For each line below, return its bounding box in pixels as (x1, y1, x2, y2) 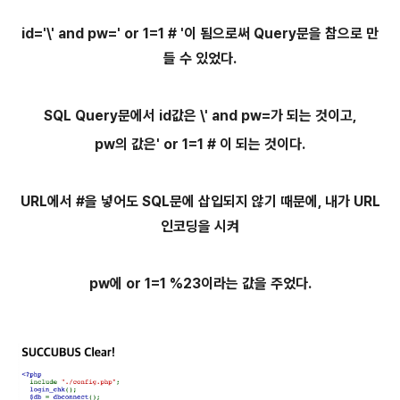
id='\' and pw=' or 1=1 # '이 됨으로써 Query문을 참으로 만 (21, 25, 379, 42)
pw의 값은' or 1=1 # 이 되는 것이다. (95, 136, 305, 153)
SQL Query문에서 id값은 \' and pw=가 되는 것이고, (43, 107, 357, 124)
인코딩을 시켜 (161, 218, 239, 235)
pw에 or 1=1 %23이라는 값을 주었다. (88, 275, 312, 292)
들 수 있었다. (163, 50, 237, 67)
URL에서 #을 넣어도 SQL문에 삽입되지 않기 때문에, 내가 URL (20, 193, 380, 210)
